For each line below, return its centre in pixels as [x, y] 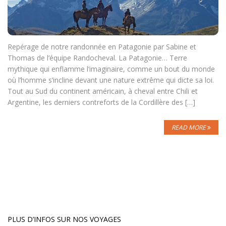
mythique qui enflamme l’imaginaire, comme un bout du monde [111, 69]
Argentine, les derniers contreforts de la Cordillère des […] [101, 102]
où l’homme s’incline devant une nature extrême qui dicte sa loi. [111, 80]
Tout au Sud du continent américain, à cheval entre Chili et [103, 91]
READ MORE [189, 127]
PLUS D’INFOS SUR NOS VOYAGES [64, 219]
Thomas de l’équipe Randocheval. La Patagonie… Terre [97, 58]
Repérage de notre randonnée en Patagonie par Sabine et [102, 46]
